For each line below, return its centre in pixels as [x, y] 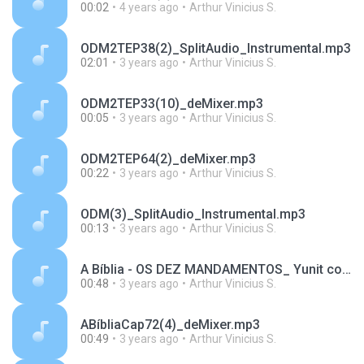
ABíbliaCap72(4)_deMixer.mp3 [170, 325]
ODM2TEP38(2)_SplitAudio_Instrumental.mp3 [216, 48]
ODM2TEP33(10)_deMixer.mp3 [172, 104]
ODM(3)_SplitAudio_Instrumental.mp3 [193, 214]
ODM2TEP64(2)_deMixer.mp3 [168, 159]
